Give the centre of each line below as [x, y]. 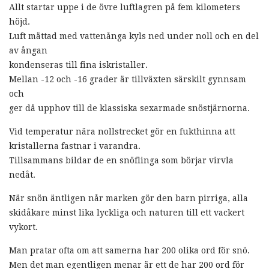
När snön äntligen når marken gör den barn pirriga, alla [128, 198]
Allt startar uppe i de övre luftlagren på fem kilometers [125, 7]
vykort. [23, 227]
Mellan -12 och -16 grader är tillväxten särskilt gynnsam [128, 79]
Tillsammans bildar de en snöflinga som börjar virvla [121, 160]
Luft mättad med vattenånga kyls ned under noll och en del [134, 36]
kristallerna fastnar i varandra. [75, 146]
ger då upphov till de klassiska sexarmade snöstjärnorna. [129, 108]
